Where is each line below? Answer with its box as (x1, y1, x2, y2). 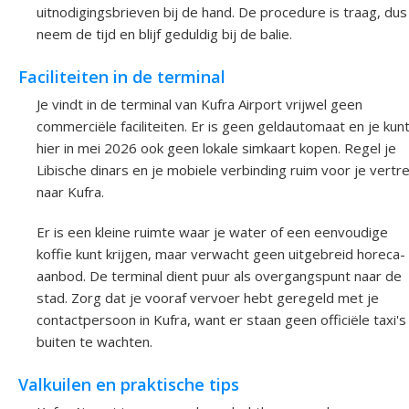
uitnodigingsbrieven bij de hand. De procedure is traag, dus (37, 3, 407, 22)
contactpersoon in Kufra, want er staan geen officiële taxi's (37, 310, 406, 330)
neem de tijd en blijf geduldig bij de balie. (37, 25, 292, 44)
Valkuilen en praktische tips (18, 372, 239, 395)
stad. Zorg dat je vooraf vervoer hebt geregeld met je (37, 288, 379, 308)
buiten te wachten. (37, 332, 152, 351)
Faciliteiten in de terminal (18, 65, 225, 88)
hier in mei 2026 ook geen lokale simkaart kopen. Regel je (37, 139, 396, 158)
